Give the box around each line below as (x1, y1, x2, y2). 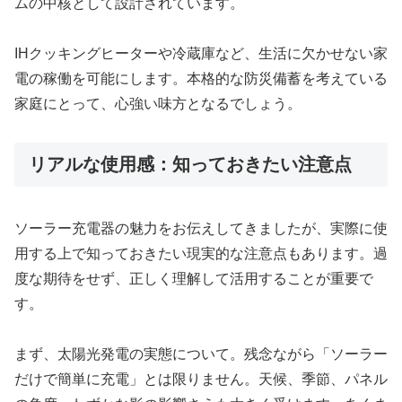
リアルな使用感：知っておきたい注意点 (29, 154, 352, 175)
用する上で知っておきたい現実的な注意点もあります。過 (14, 245, 388, 261)
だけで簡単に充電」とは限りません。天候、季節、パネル (14, 371, 388, 388)
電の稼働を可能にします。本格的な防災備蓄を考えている (14, 71, 388, 87)
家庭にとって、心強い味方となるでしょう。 (14, 96, 301, 112)
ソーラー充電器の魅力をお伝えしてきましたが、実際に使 (14, 220, 388, 236)
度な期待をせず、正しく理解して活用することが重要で (14, 270, 373, 286)
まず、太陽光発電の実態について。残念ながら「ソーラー (14, 346, 388, 363)
